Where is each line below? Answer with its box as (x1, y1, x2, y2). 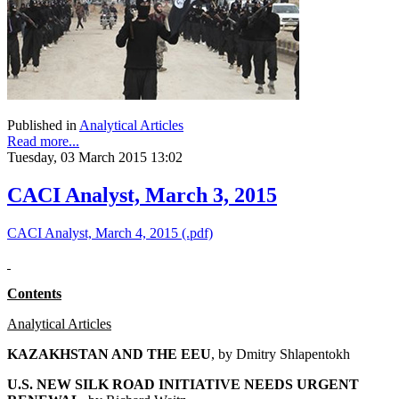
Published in (7, 118, 77, 134)
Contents (7, 286, 61, 302)
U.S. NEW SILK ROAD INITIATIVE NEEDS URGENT (7, 377, 359, 393)
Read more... (7, 134, 79, 150)
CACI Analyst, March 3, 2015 (7, 183, 277, 208)
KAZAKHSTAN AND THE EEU (7, 346, 211, 362)
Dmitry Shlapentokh (236, 346, 350, 362)
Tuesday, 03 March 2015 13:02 (7, 150, 183, 166)
